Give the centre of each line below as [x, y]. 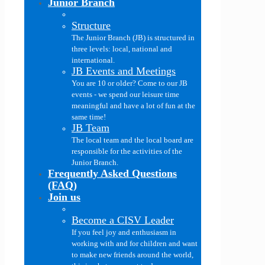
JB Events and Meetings [124, 71]
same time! [89, 117]
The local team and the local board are [132, 140]
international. [93, 60]
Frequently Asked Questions [112, 173]
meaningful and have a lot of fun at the [133, 106]
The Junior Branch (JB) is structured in [133, 38]
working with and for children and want [135, 243]
